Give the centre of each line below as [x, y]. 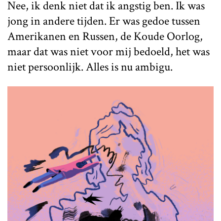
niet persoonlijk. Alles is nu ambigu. [90, 67]
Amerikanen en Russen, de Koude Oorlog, [105, 36]
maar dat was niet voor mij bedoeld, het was [109, 51]
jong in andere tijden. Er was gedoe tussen [104, 21]
